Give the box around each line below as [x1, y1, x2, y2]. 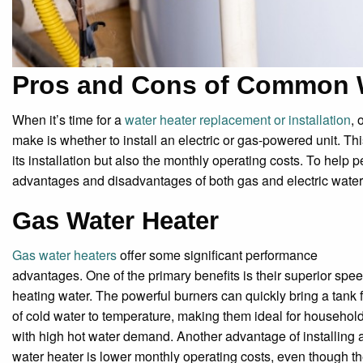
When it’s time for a [12, 109, 125, 129]
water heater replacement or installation [125, 109, 351, 129]
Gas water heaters [12, 245, 117, 264]
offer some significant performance [117, 245, 318, 264]
